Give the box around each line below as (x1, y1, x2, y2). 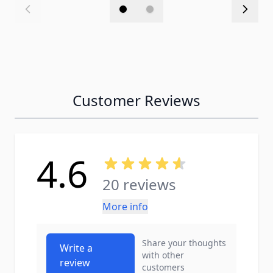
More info (102, 200, 148, 213)
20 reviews (102, 174, 176, 194)
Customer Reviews (73, 90, 200, 110)
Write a (60, 241, 93, 255)
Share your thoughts (142, 237, 227, 249)
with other (142, 249, 185, 261)
